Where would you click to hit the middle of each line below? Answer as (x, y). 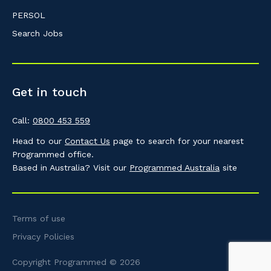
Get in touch (50, 92)
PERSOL (29, 15)
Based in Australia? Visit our (71, 167)
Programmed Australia (175, 167)
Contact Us (87, 141)
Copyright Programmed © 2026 (76, 262)
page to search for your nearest (177, 141)
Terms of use (39, 218)
